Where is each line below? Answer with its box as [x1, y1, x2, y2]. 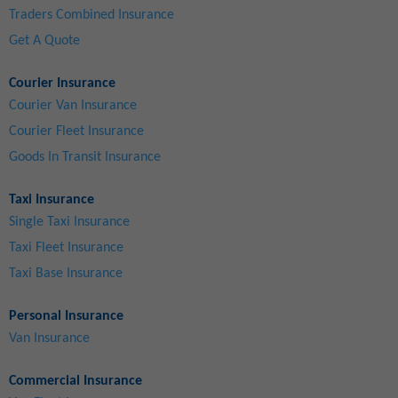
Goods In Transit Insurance [9, 149, 161, 164]
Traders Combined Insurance [9, 7, 174, 22]
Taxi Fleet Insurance [9, 240, 123, 255]
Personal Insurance [9, 308, 123, 323]
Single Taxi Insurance [9, 214, 130, 229]
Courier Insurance [9, 76, 115, 91]
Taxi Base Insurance [9, 266, 123, 281]
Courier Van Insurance [9, 98, 137, 113]
